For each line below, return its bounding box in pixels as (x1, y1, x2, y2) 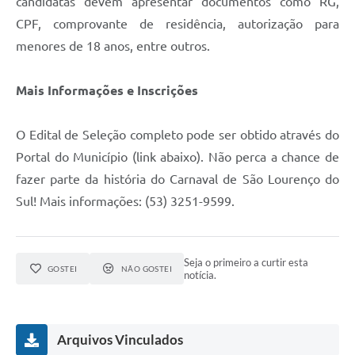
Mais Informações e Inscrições (16, 83, 198, 98)
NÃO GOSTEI (120, 264, 173, 274)
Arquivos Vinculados (57, 331, 183, 349)
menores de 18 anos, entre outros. (16, 39, 210, 54)
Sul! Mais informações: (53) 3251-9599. (16, 194, 235, 209)
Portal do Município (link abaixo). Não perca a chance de (16, 150, 339, 165)
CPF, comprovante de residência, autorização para (16, 17, 339, 32)
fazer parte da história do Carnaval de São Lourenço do (16, 172, 339, 187)
